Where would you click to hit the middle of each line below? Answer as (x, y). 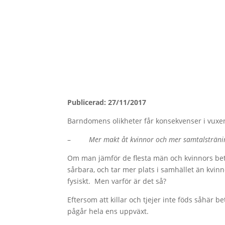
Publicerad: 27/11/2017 (107, 102)
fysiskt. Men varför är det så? (117, 181)
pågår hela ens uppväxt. (108, 211)
